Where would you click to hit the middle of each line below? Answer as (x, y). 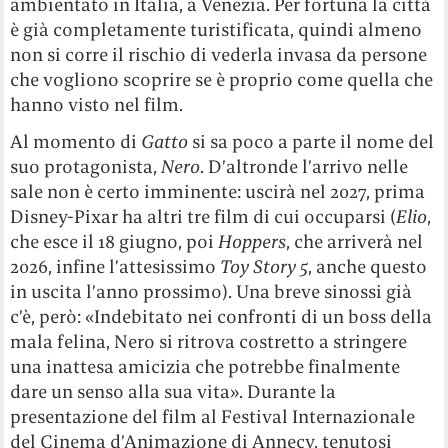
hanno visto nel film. (97, 105)
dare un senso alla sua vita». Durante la (173, 392)
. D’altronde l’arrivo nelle (304, 167)
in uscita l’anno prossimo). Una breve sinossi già (211, 292)
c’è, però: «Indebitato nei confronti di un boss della (221, 317)
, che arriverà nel (355, 242)
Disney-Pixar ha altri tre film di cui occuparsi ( (203, 217)
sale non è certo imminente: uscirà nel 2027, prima (218, 192)
